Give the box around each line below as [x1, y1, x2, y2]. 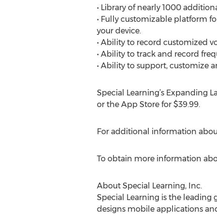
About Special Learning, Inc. [96, 181, 202, 190]
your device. [96, 26, 141, 35]
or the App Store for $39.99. [96, 100, 200, 109]
